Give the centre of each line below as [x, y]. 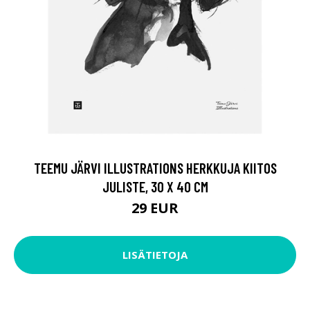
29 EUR [155, 208]
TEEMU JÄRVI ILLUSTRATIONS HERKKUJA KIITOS [155, 167]
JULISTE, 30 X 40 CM [155, 186]
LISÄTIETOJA [155, 255]
